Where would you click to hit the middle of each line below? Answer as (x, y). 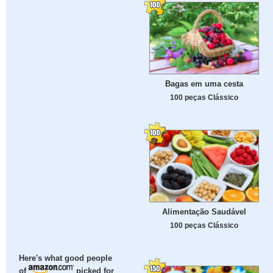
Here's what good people (66, 259)
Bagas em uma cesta (204, 84)
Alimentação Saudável (204, 212)
